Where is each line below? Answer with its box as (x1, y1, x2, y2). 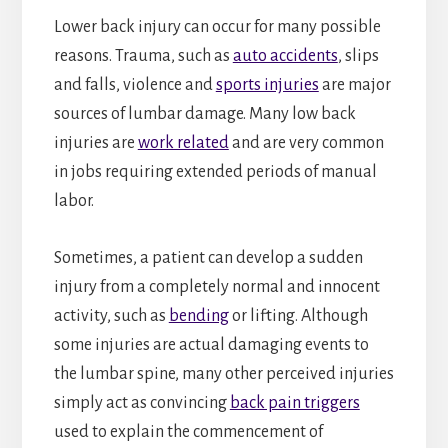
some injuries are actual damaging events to (53, 335, 369, 354)
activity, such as (53, 306, 169, 325)
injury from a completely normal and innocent (53, 277, 380, 296)
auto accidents (232, 46, 338, 65)
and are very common (228, 133, 384, 152)
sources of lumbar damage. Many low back (53, 104, 356, 123)
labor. (53, 191, 94, 210)
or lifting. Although (228, 306, 368, 325)
